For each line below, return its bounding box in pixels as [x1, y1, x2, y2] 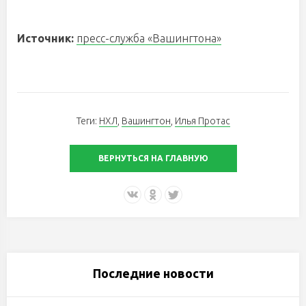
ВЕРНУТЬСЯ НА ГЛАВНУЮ [98, 154, 208, 163]
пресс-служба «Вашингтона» [76, 32, 221, 45]
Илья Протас [174, 115, 230, 127]
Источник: [17, 32, 76, 45]
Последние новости [92, 266, 214, 281]
